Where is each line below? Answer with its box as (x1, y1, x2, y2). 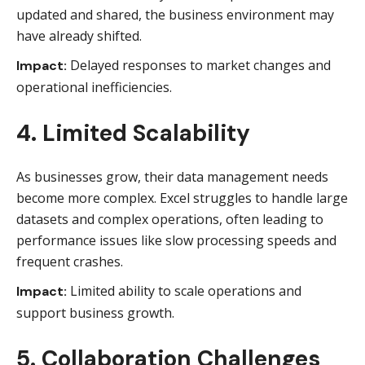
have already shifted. (16, 27, 142, 45)
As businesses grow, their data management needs (16, 168, 328, 186)
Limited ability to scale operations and (67, 282, 301, 300)
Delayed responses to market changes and (67, 56, 331, 74)
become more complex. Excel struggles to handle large (16, 189, 348, 207)
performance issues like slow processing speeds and (16, 231, 336, 249)
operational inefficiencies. (16, 78, 172, 96)
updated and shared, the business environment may (16, 6, 334, 24)
